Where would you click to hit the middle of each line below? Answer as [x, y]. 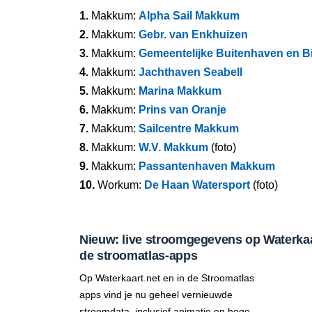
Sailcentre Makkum [189, 128]
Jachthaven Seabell [190, 72]
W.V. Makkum [173, 147]
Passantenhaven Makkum [207, 166]
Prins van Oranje [182, 110]
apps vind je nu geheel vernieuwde [156, 295]
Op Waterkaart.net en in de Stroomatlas [167, 278]
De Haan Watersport [197, 185]
